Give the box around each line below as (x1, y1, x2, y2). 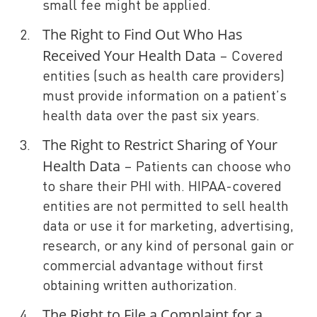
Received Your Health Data (42, 46, 216, 65)
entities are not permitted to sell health (42, 200, 289, 214)
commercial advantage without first (42, 260, 263, 274)
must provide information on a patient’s (42, 90, 287, 104)
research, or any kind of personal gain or (42, 240, 294, 254)
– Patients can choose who (120, 161, 291, 175)
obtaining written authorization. (42, 279, 237, 294)
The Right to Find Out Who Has (42, 25, 243, 44)
